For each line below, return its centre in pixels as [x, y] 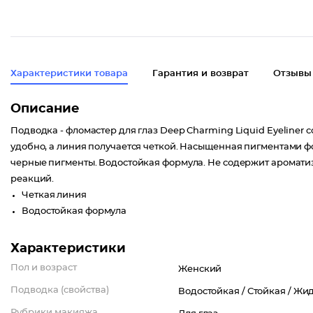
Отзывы [292, 74]
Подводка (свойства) [60, 290]
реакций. [32, 179]
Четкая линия [54, 195]
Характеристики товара [69, 74]
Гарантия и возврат [201, 74]
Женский [200, 269]
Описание [45, 109]
